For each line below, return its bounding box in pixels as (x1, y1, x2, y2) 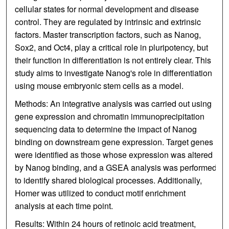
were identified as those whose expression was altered (15, 149, 213, 161)
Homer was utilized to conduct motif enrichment (15, 187, 186, 199)
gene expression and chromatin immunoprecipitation (15, 110, 205, 123)
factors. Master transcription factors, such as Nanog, (15, 29, 201, 41)
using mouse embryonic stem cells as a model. (15, 80, 184, 92)
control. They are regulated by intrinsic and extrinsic (15, 16, 201, 28)
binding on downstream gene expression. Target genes (15, 136, 214, 148)
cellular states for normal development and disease (15, 3, 199, 15)
